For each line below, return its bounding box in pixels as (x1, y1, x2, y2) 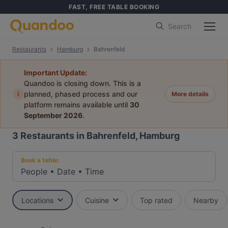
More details (172, 90, 209, 98)
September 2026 (24, 111, 82, 120)
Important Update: (24, 68, 87, 77)
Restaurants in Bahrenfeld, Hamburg (20, 130, 180, 141)
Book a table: (21, 156, 60, 164)
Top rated (140, 195, 173, 205)
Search (168, 22, 191, 31)
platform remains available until (24, 100, 130, 109)
